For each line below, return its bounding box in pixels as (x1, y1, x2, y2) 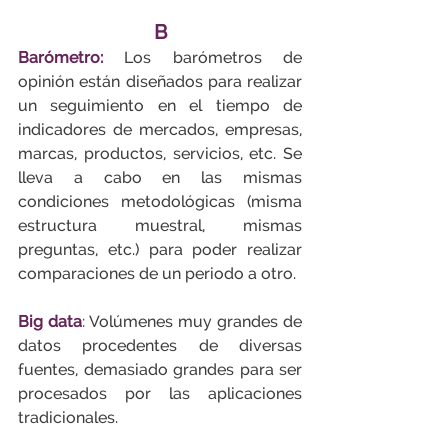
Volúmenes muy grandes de (85, 312, 302, 331)
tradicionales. (18, 408, 118, 427)
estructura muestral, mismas (18, 216, 302, 235)
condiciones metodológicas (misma (18, 192, 302, 211)
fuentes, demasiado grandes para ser (18, 360, 302, 379)
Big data (18, 312, 82, 331)
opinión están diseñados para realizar (18, 72, 302, 91)
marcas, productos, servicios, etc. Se (18, 144, 302, 163)
